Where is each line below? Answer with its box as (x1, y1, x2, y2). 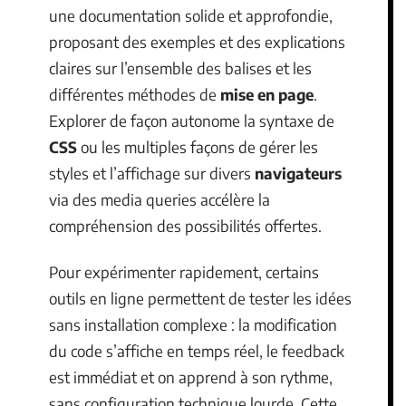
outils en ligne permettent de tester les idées (49, 288, 352, 309)
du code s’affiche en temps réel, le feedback (49, 341, 344, 362)
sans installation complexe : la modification (49, 314, 337, 335)
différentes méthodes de (49, 83, 220, 104)
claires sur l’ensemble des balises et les (49, 57, 312, 78)
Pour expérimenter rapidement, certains (49, 262, 319, 283)
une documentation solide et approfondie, (49, 5, 333, 25)
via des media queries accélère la (49, 188, 270, 209)
